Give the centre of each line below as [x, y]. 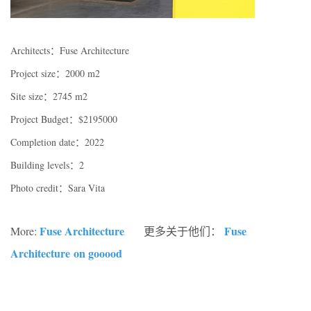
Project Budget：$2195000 [64, 119]
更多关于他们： [183, 231]
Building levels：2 [47, 165]
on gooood [96, 253]
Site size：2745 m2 [49, 96]
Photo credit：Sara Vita [58, 188]
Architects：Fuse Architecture [70, 51]
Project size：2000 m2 [55, 74]
